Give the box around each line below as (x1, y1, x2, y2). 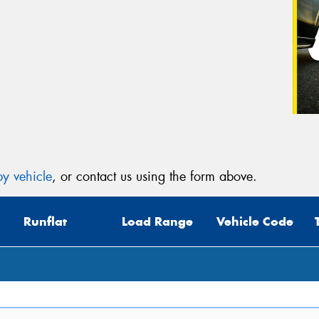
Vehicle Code (216, 214, 293, 230)
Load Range (122, 214, 193, 230)
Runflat (23, 214, 67, 230)
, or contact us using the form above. (52, 167, 257, 185)
